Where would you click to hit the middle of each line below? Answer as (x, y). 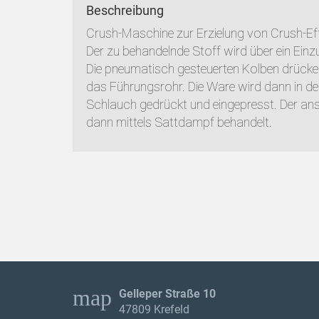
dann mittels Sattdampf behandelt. (179, 122)
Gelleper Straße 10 (167, 294)
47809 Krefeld (154, 310)
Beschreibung (125, 11)
